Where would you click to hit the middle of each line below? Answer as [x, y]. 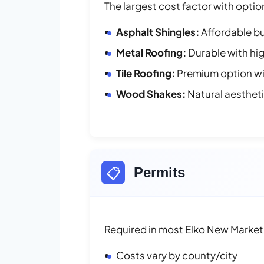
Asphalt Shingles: [158, 32]
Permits [159, 172]
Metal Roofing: [151, 52]
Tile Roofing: [146, 73]
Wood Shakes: [151, 93]
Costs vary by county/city [177, 255]
